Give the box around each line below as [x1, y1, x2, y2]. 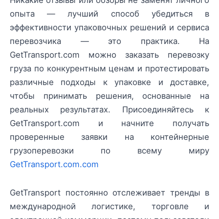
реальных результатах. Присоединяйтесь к [10, 105, 209, 115]
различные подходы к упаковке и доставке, [10, 77, 209, 88]
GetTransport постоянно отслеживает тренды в [10, 188, 209, 198]
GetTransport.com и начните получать [10, 118, 209, 129]
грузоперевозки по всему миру [10, 146, 209, 156]
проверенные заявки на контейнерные [10, 132, 209, 142]
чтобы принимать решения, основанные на [10, 91, 209, 101]
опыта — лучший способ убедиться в [10, 9, 209, 19]
